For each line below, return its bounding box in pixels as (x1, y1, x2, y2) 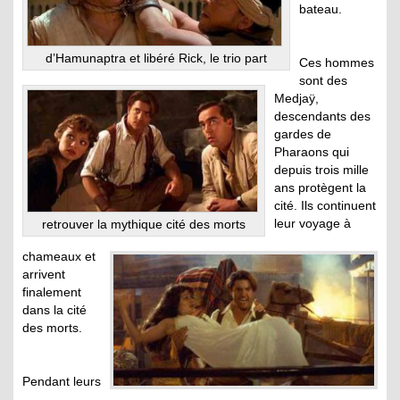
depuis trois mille (274, 162, 369, 178)
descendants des (274, 109, 371, 124)
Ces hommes (299, 55, 374, 71)
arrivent (22, 266, 65, 281)
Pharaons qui (274, 145, 349, 160)
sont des (299, 73, 347, 88)
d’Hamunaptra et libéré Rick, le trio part (46, 51, 267, 66)
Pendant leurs (22, 373, 101, 388)
